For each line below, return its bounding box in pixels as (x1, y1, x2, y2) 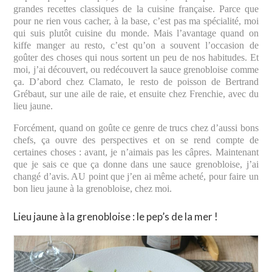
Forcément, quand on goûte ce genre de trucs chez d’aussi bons (13, 123, 259, 134)
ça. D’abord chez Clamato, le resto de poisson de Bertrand (13, 76, 259, 87)
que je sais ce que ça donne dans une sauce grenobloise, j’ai (13, 159, 259, 170)
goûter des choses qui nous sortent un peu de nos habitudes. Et (13, 52, 259, 63)
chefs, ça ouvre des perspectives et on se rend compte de (13, 135, 259, 146)
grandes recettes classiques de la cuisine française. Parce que (13, 4, 259, 15)
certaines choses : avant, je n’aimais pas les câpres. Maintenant (13, 147, 259, 158)
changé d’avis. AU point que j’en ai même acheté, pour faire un (13, 171, 259, 182)
